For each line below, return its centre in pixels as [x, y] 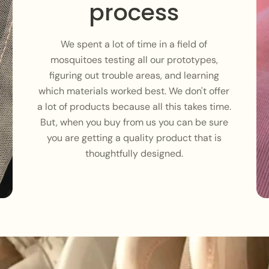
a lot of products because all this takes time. [134, 107]
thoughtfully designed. [134, 154]
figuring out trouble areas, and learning [134, 76]
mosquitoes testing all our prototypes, [134, 60]
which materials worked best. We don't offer [134, 91]
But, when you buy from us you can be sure [134, 122]
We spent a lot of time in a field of [134, 44]
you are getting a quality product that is [134, 138]
